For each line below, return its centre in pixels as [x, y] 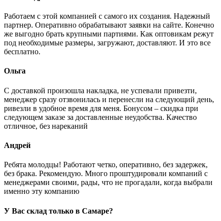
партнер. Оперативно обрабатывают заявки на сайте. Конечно [109, 25]
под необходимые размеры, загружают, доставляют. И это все [107, 43]
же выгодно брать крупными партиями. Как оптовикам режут [109, 34]
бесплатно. [22, 52]
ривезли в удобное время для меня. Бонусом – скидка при [101, 108]
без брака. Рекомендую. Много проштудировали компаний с [106, 174]
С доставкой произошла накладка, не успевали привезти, [100, 90]
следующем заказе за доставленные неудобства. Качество [100, 117]
